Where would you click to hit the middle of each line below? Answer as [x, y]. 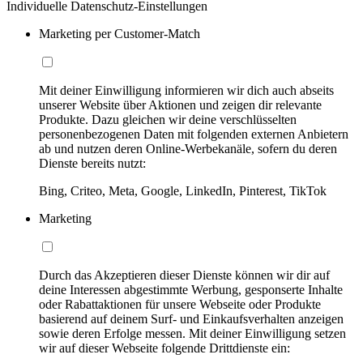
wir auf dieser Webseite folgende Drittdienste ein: [164, 348]
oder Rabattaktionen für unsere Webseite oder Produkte [180, 305]
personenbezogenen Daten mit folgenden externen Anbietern [194, 135]
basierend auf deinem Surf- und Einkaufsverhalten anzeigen [191, 319]
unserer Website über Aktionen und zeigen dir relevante [180, 105]
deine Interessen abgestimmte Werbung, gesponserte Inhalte [191, 290]
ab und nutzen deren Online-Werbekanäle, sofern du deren [188, 149]
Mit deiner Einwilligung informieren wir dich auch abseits [186, 91]
